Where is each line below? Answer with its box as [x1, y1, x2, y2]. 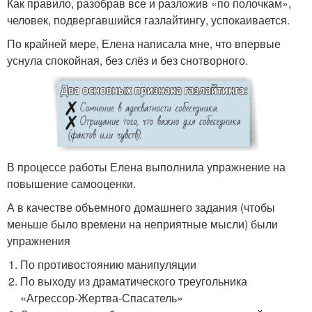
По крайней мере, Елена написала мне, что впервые [7, 36, 281, 52]
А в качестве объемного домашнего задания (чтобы [7, 198, 275, 215]
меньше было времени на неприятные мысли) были [7, 215, 278, 232]
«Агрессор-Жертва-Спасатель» [20, 289, 184, 306]
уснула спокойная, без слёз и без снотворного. [7, 52, 248, 69]
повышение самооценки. [7, 175, 136, 192]
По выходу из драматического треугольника [20, 272, 248, 289]
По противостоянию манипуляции [20, 256, 197, 272]
